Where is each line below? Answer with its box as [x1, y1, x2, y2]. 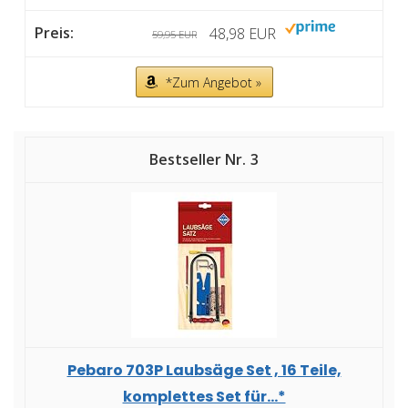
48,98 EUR [209, 24, 276, 45]
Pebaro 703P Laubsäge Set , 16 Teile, [66, 360, 342, 382]
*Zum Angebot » [165, 74, 261, 92]
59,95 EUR [152, 27, 197, 42]
